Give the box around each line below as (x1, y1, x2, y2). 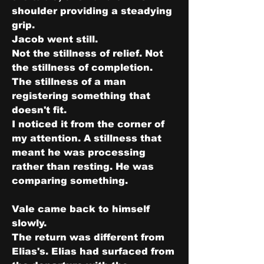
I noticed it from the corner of (12, 119, 164, 129)
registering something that (12, 91, 150, 101)
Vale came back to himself (12, 204, 150, 214)
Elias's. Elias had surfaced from (12, 246, 174, 256)
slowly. (12, 218, 47, 228)
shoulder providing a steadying (12, 6, 172, 16)
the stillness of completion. (12, 62, 153, 72)
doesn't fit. (12, 105, 67, 115)
